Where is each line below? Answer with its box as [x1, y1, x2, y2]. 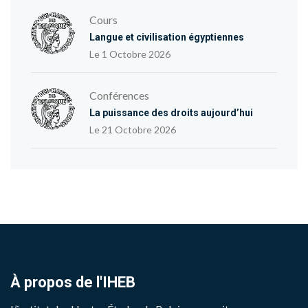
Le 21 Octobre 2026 [94, 124, 176, 135]
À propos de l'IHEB [21, 274, 135, 291]
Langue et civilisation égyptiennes [95, 32, 244, 43]
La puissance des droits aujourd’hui [95, 107, 253, 118]
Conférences [97, 89, 149, 102]
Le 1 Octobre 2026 [94, 48, 170, 60]
